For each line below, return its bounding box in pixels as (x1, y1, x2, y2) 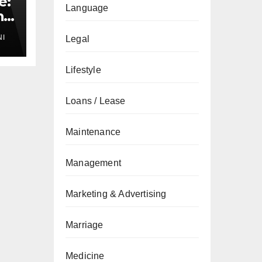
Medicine (65, 251, 105, 261)
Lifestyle (65, 65, 101, 75)
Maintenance (65, 127, 121, 137)
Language (65, 3, 109, 13)
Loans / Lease (65, 96, 126, 106)
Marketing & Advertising (65, 189, 167, 199)
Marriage (65, 220, 104, 230)
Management (65, 158, 121, 168)
